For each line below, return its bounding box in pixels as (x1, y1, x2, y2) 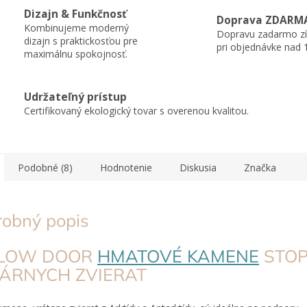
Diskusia (180, 161, 217, 175)
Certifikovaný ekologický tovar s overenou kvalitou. (24, 103, 249, 117)
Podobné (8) (18, 161, 73, 175)
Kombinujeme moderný (24, 21, 129, 34)
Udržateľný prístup (24, 89, 127, 104)
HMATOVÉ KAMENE (97, 245, 259, 267)
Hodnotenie (100, 161, 152, 175)
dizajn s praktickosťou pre (24, 34, 138, 47)
